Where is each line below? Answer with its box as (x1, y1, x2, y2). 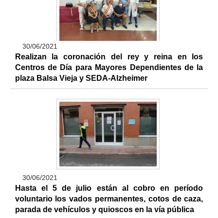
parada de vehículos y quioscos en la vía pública (15, 205, 194, 214)
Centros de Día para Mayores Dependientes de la (15, 63, 203, 72)
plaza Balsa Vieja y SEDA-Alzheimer (15, 73, 147, 82)
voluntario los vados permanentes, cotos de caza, (15, 194, 203, 203)
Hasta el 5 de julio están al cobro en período (15, 183, 203, 192)
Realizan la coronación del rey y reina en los (15, 52, 203, 61)
